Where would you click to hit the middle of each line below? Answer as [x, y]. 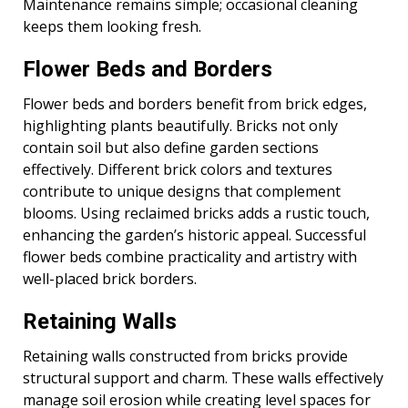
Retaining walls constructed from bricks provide [185, 357]
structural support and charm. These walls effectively [203, 378]
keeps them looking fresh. [112, 27]
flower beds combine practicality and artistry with [190, 257]
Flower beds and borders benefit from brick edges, [195, 104]
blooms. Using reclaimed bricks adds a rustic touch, [196, 214]
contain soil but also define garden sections [171, 148]
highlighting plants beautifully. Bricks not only [180, 126]
